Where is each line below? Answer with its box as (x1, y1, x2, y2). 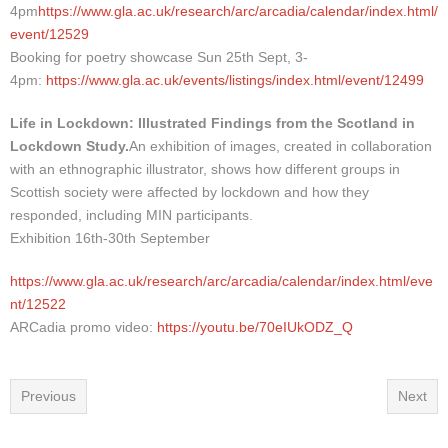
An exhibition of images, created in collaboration (129, 138, 432, 155)
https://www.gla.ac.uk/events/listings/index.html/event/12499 (46, 72, 424, 89)
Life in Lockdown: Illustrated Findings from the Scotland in (10, 115, 415, 132)
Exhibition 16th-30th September (10, 230, 210, 247)
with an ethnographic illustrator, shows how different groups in (10, 161, 400, 178)
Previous (21, 388, 76, 405)
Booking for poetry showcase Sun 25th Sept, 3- (10, 49, 308, 66)
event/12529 (10, 26, 89, 43)
